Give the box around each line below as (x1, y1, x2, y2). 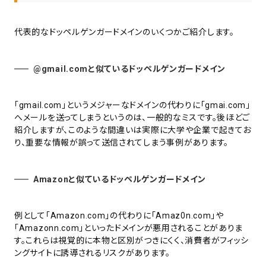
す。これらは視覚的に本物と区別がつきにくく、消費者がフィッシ (14, 236, 249, 246)
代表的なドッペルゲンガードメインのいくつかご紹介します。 (14, 27, 235, 37)
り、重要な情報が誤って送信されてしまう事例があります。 (14, 138, 229, 148)
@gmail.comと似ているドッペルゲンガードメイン (33, 64, 226, 74)
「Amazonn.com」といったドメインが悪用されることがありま (14, 223, 243, 233)
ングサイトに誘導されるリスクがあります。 (14, 248, 170, 258)
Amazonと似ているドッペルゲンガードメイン (33, 175, 207, 185)
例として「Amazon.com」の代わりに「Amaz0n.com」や (14, 211, 224, 221)
